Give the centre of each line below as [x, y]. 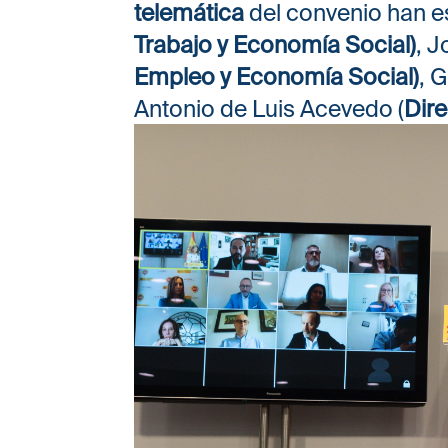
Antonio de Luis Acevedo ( [269, 107]
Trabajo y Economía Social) [275, 43]
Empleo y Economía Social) [277, 75]
